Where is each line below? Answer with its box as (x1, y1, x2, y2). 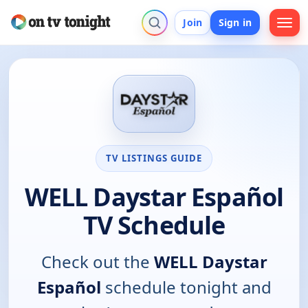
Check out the (41, 250, 154, 273)
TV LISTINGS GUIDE (105, 151, 203, 164)
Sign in (219, 15, 252, 29)
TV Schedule (82, 208, 225, 242)
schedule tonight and (100, 275, 272, 298)
